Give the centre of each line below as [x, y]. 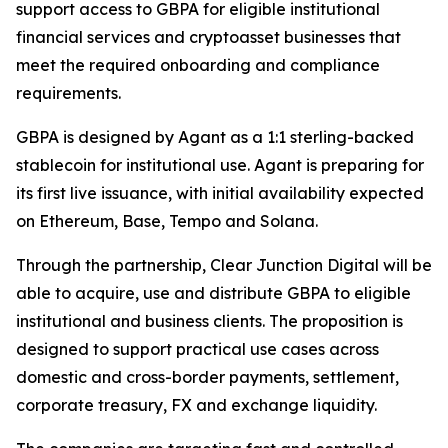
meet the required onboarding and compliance [198, 65]
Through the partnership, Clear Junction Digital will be [224, 265]
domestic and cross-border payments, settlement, [207, 377]
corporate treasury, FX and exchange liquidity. [196, 405]
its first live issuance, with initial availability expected [220, 193]
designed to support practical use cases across [197, 349]
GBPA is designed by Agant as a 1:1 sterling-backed [215, 137]
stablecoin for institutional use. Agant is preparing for [220, 165]
